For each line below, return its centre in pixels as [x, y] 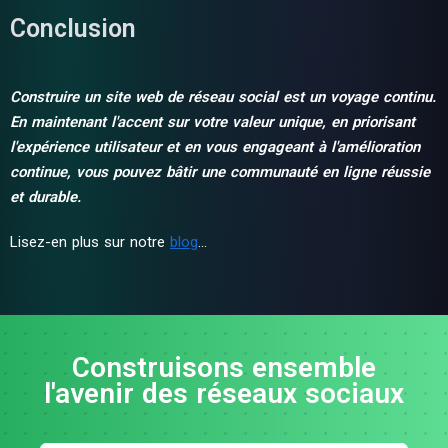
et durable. [45, 197]
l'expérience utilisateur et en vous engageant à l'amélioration [215, 147]
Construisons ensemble [224, 367]
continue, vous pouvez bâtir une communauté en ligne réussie [220, 172]
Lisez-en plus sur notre [90, 242]
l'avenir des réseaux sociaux [224, 393]
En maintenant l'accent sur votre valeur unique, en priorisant [212, 122]
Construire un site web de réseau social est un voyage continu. [223, 97]
